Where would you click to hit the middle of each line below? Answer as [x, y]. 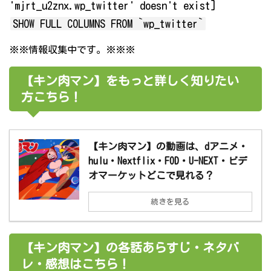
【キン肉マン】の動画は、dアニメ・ [168, 147]
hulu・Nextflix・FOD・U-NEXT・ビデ [168, 161]
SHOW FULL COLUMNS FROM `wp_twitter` [108, 24]
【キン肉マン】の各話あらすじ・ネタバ [130, 248]
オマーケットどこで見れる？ [151, 176]
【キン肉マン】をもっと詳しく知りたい [130, 81]
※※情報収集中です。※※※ [72, 50]
